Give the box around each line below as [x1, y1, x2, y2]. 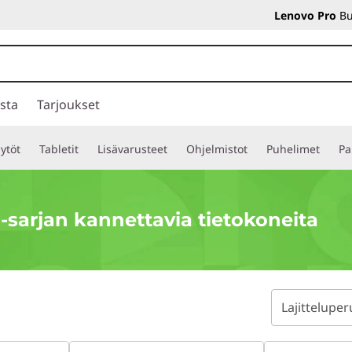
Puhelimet [266, 141, 320, 156]
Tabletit [39, 141, 79, 156]
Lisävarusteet [97, 141, 167, 156]
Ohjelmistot [186, 141, 247, 156]
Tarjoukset [37, 96, 100, 113]
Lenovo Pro [274, 8, 336, 23]
